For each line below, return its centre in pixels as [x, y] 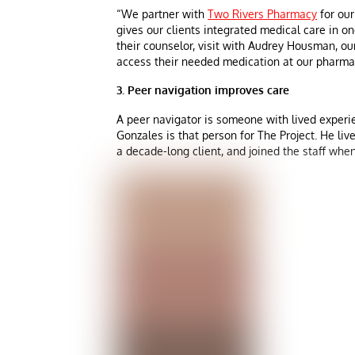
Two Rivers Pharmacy [262, 13]
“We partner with [162, 13]
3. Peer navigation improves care [203, 90]
